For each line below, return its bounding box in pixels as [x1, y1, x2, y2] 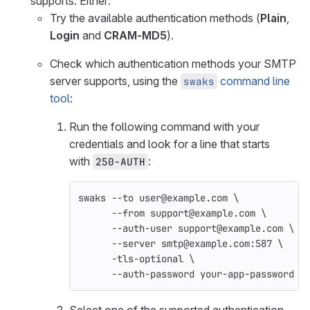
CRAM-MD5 [104, 28, 167, 42]
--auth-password [111, 268, 194, 280]
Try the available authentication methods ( [50, 11, 260, 25]
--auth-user [111, 222, 172, 235]
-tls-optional [111, 253, 183, 265]
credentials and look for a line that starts [69, 137, 270, 151]
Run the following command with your [69, 120, 259, 134]
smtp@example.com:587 [156, 237, 277, 250]
